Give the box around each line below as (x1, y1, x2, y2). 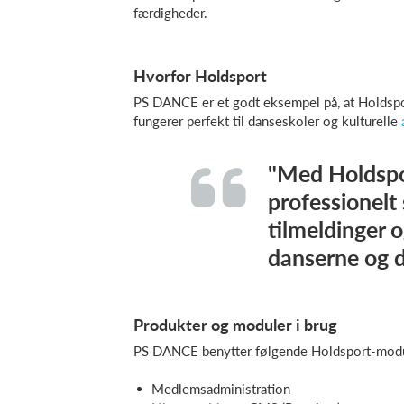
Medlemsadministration (151, 381, 290, 397)
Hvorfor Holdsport (133, 66, 267, 86)
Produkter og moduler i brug (133, 315, 337, 335)
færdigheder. (133, 5, 207, 21)
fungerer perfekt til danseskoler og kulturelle (133, 113, 401, 129)
